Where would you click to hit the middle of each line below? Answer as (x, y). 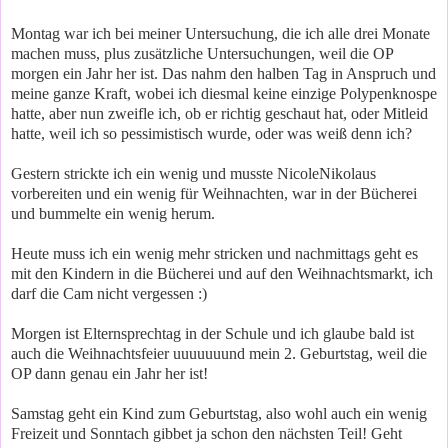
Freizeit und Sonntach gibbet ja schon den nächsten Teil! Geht (206, 434)
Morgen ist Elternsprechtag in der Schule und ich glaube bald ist (212, 334)
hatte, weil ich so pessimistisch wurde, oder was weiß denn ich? (211, 134)
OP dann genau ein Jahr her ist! (109, 374)
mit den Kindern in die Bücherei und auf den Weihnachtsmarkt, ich (222, 274)
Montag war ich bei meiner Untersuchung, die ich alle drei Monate (220, 34)
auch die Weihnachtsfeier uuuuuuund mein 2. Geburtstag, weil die (219, 354)
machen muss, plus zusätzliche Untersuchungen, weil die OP (202, 54)
